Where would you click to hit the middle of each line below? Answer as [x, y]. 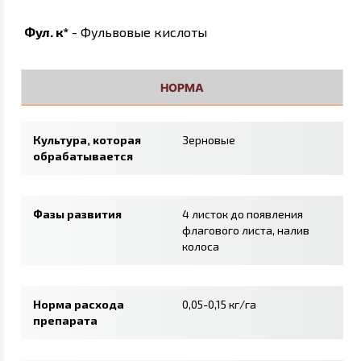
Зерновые [209, 139]
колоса [201, 246]
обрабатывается [83, 156]
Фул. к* [46, 31]
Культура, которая [87, 139]
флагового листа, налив [246, 230]
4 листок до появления [243, 214]
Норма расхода [79, 304]
